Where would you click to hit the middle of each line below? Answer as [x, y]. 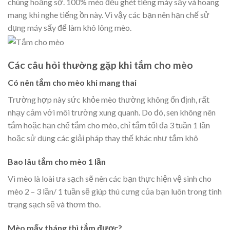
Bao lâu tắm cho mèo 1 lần [57, 161]
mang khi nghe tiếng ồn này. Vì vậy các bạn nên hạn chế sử [109, 15]
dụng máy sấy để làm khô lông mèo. [70, 28]
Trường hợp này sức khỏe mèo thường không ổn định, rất [109, 100]
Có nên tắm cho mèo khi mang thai [72, 83]
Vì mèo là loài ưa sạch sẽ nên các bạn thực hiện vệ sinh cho [110, 178]
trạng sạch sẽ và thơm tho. [54, 204]
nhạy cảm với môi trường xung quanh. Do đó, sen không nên [112, 112]
